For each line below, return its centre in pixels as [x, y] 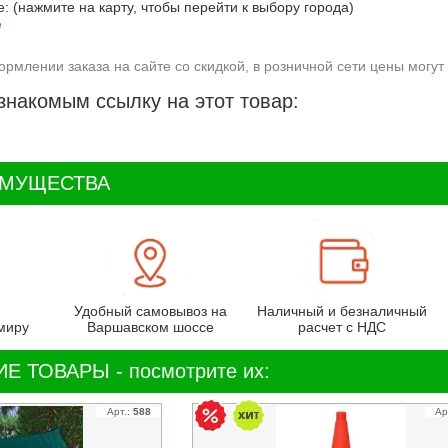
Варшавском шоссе [150, 326]
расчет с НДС [341, 326]
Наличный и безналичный [341, 310]
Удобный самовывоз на [150, 310]
